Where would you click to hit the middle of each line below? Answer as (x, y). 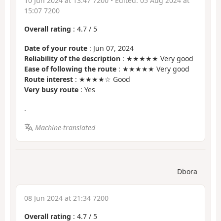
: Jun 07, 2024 (110, 48)
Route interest (49, 79)
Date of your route (56, 48)
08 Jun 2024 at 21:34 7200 (66, 198)
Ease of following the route (70, 69)
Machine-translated (65, 127)
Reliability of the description (72, 58)
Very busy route (51, 89)
